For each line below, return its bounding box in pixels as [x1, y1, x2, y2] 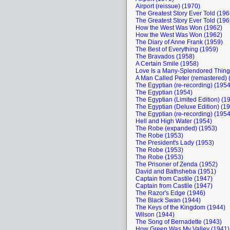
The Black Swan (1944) [136, 197, 201, 204]
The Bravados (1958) [136, 53, 195, 60]
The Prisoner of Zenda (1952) [136, 161, 218, 168]
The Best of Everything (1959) [136, 46, 218, 53]
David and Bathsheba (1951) [136, 168, 216, 175]
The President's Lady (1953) [136, 139, 214, 146]
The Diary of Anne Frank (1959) [136, 39, 223, 46]
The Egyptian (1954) [136, 89, 193, 96]
